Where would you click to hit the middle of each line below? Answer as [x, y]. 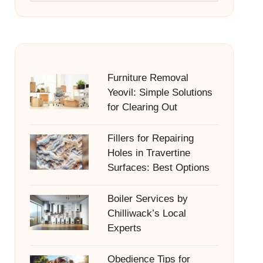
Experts [124, 228]
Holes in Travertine [149, 153]
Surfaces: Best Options [158, 168]
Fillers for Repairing [150, 138]
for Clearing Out [142, 107]
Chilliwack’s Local [146, 213]
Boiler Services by [147, 199]
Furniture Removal [148, 78]
